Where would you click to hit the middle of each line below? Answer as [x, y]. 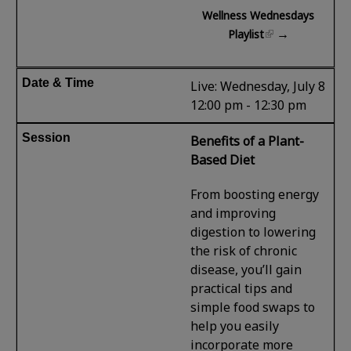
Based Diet [224, 159]
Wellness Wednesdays [259, 15]
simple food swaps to [253, 307]
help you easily [235, 326]
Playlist [246, 34]
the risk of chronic [244, 250]
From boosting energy [255, 194]
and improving [233, 213]
